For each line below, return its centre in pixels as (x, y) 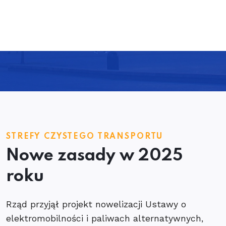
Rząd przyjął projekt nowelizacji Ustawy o (96, 204)
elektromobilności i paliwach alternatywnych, (105, 218)
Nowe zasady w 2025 (94, 156)
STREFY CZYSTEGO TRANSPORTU (86, 137)
